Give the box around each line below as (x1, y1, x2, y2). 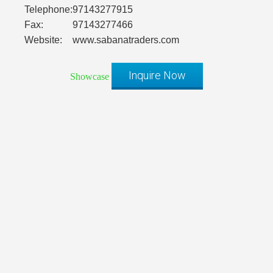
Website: (24, 35, 62, 46)
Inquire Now (129, 69, 186, 82)
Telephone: (24, 4, 73, 15)
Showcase (70, 71, 109, 82)
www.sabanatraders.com (73, 35, 179, 46)
